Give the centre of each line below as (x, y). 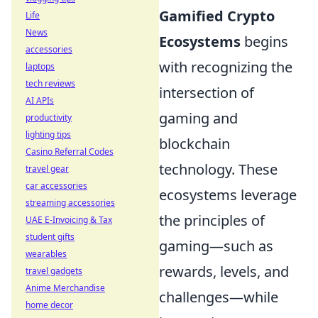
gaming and (198, 118)
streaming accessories (70, 203)
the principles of (212, 220)
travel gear (47, 169)
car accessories (56, 186)
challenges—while (219, 297)
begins (264, 42)
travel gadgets (54, 271)
